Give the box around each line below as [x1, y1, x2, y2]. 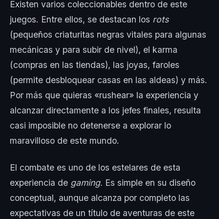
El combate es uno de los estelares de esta [10, 162, 180, 173]
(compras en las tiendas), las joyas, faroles [10, 60, 179, 70]
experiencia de [10, 177, 70, 188]
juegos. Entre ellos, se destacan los [10, 14, 153, 25]
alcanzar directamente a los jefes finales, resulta [10, 105, 201, 116]
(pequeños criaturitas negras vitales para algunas [10, 29, 206, 40]
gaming [70, 177, 100, 188]
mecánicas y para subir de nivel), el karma [10, 44, 177, 55]
